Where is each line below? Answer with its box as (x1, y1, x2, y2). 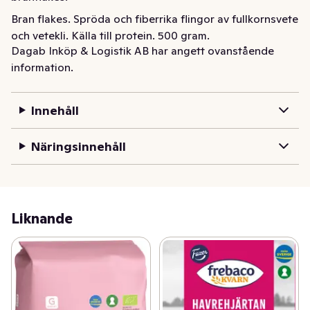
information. (11, 60, 73, 74)
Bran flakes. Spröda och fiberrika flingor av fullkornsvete (11, 11, 298, 26)
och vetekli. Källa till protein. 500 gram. (11, 28, 210, 42)
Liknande (11, 209, 73, 228)
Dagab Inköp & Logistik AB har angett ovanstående (11, 43, 274, 57)
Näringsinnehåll (30, 138, 126, 154)
